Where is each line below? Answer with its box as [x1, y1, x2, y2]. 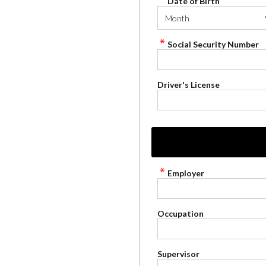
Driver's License [157, 80, 220, 90]
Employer [167, 168, 204, 178]
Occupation [157, 208, 204, 218]
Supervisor [157, 249, 199, 259]
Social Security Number [167, 39, 259, 49]
